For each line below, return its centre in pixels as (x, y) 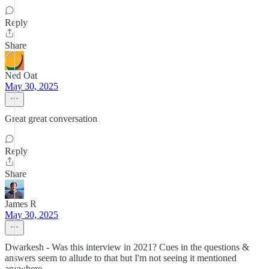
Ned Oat (21, 75)
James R (21, 204)
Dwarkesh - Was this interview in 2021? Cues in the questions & (127, 247)
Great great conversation (51, 119)
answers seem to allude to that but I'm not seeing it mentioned (121, 258)
